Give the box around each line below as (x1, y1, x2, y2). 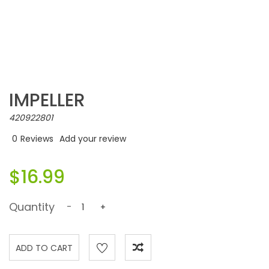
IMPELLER (9, 88, 85, 113)
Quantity (9, 199, 55, 214)
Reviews (20, 133, 53, 145)
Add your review (59, 133, 126, 145)
